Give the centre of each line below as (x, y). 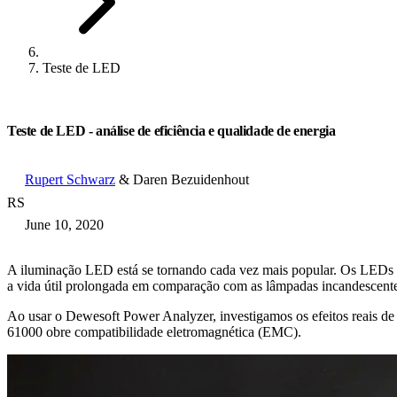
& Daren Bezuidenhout (182, 179)
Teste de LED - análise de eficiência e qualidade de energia (171, 131)
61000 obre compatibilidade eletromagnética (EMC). (154, 332)
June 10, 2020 (64, 225)
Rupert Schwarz (70, 179)
